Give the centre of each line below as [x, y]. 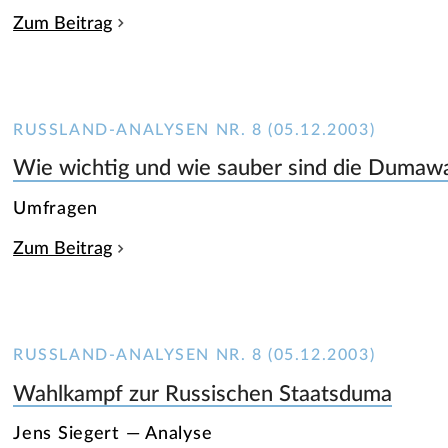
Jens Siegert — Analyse [113, 434]
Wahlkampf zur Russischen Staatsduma [203, 393]
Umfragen [56, 208]
